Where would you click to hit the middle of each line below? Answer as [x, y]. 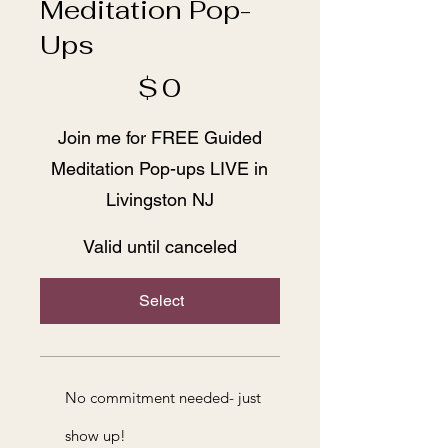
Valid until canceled [159, 246]
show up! [95, 435]
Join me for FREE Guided [159, 137]
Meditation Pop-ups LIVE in [160, 168]
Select [162, 300]
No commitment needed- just [163, 397]
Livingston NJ [159, 199]
